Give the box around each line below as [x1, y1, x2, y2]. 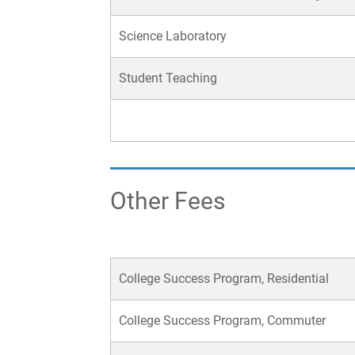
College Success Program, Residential [119, 271, 329, 287]
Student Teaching [119, 71, 217, 86]
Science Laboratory [119, 29, 227, 44]
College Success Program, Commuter [119, 313, 326, 329]
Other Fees [110, 187, 225, 216]
